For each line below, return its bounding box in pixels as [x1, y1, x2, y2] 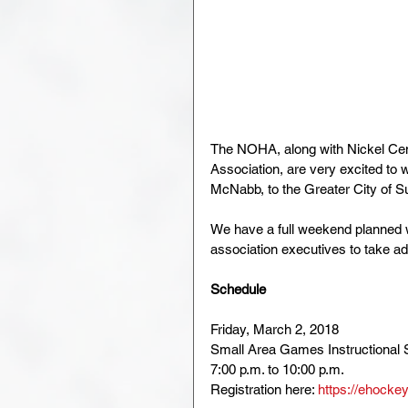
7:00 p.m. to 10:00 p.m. [210, 361, 344, 377]
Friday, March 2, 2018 [210, 321, 339, 337]
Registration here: [210, 381, 318, 397]
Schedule [210, 280, 266, 297]
